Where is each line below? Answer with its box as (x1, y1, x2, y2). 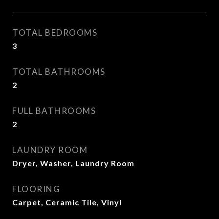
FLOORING (12, 184, 60, 194)
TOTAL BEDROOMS (12, 27, 97, 38)
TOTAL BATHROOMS (12, 66, 106, 77)
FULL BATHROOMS (12, 106, 96, 116)
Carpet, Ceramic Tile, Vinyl (12, 197, 122, 207)
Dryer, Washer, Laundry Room (12, 158, 134, 168)
